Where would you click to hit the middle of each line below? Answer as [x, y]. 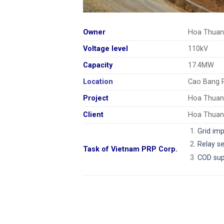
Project [96, 98]
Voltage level [106, 48]
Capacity [98, 65]
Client [93, 114]
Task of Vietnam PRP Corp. [130, 149]
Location [98, 81]
